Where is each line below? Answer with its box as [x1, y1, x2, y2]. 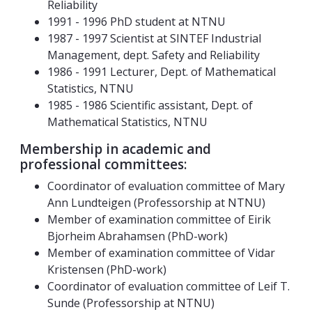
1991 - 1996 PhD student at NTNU [47, 14, 226, 30]
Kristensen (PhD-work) [47, 262, 166, 278]
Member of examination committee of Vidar [47, 245, 275, 261]
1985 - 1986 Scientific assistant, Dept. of [47, 97, 253, 114]
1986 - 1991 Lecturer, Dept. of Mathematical [47, 64, 276, 80]
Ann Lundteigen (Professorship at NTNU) [47, 195, 265, 211]
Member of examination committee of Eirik [47, 212, 271, 228]
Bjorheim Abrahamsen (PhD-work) [47, 228, 228, 244]
